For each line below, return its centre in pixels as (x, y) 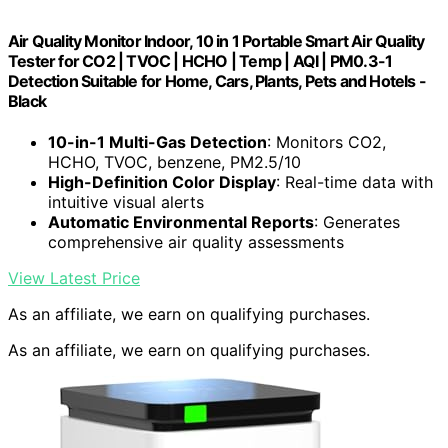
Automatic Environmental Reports (181, 222)
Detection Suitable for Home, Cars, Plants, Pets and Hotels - (217, 81)
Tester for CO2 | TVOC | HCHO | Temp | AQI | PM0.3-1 (200, 61)
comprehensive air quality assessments (196, 242)
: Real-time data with (354, 182)
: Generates (357, 222)
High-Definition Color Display (162, 182)
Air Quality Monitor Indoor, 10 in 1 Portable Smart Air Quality (216, 41)
